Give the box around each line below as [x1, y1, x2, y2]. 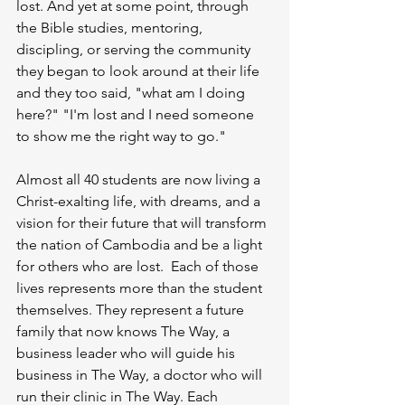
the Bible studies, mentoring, [16, 19, 206, 37]
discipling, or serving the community [16, 41, 254, 59]
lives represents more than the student [16, 279, 266, 297]
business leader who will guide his [16, 344, 239, 363]
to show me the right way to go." [16, 127, 230, 146]
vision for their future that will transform [16, 214, 270, 232]
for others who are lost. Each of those [16, 258, 262, 276]
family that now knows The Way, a [16, 323, 233, 341]
